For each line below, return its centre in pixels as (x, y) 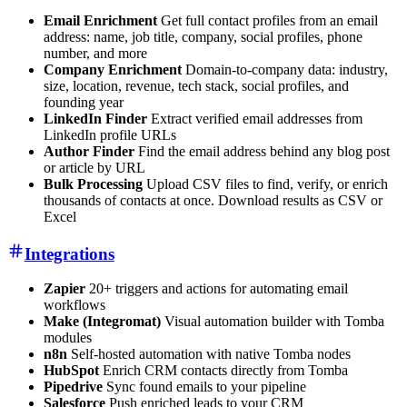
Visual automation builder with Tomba (273, 322)
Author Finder (89, 151)
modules (68, 338)
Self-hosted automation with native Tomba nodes (209, 354)
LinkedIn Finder (95, 118)
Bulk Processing (93, 184)
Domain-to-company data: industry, (285, 69)
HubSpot (71, 371)
